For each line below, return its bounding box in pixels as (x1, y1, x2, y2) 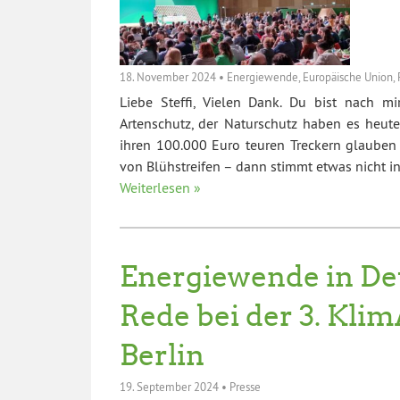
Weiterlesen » (120, 179, 201, 197)
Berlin (120, 337, 204, 374)
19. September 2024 (120, 379, 219, 395)
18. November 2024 (120, 69, 216, 84)
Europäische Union (303, 69, 393, 84)
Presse (229, 379, 261, 395)
